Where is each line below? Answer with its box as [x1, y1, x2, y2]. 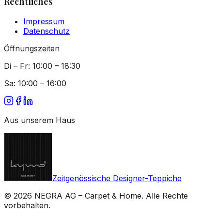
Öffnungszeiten [4, 43, 60, 53]
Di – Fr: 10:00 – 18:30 [4, 61, 80, 71]
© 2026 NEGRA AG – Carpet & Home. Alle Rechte [4, 190, 188, 201]
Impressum [23, 16, 64, 26]
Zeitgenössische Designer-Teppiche [52, 173, 182, 183]
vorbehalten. [4, 200, 50, 210]
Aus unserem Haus [4, 115, 75, 125]
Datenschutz [23, 26, 70, 36]
